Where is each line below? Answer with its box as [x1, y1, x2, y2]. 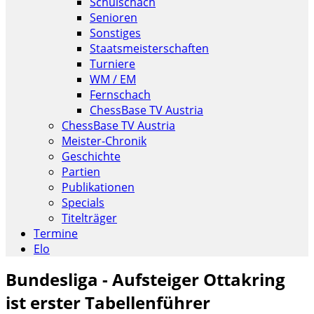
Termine [34, 226, 78, 241]
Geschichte [62, 149, 121, 164]
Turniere [90, 56, 135, 71]
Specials [62, 195, 104, 210]
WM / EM [90, 71, 136, 87]
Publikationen [62, 179, 135, 195]
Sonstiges [90, 25, 141, 41]
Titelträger [62, 210, 117, 226]
